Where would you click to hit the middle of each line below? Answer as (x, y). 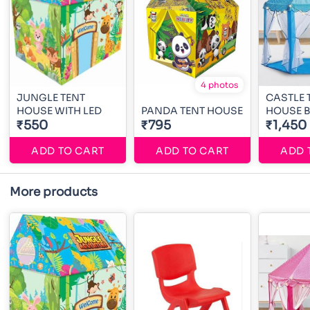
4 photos (219, 85)
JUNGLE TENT (51, 98)
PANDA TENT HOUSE (192, 111)
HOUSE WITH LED (59, 111)
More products (54, 192)
